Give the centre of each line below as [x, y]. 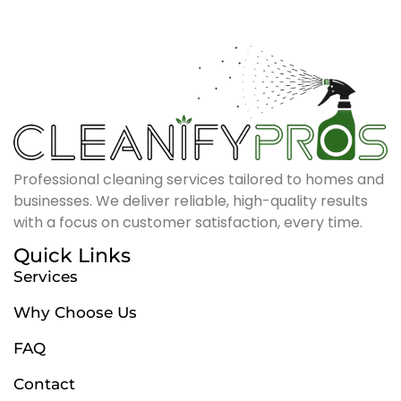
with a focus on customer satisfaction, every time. [188, 222]
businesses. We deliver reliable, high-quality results [191, 200]
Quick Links [72, 256]
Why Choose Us [77, 312]
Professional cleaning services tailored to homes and [199, 179]
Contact [44, 384]
